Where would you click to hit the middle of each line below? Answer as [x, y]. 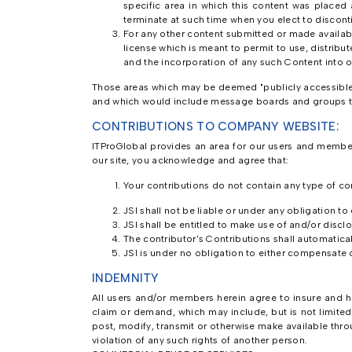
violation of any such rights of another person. [200, 340]
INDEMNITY [126, 278]
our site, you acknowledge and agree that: [191, 160]
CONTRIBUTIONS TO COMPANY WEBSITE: [215, 126]
